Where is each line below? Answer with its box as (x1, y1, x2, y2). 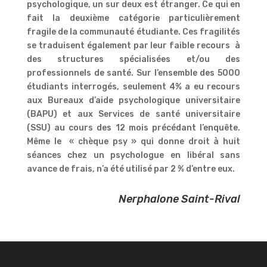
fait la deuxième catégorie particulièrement (26, 13, 241, 23)
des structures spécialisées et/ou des (26, 54, 241, 64)
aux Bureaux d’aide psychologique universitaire (26, 95, 241, 105)
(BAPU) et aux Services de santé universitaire (26, 108, 241, 119)
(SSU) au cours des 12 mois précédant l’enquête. (26, 122, 241, 133)
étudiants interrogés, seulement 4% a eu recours (26, 81, 241, 92)
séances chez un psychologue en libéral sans (26, 150, 241, 160)
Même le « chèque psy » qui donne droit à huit (26, 136, 241, 147)
